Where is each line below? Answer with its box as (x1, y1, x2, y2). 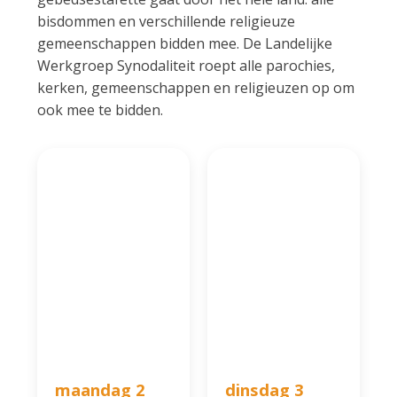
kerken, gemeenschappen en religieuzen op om (37, 78, 355, 98)
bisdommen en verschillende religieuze (37, 12, 296, 32)
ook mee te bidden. (37, 100, 164, 121)
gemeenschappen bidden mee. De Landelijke (37, 34, 333, 54)
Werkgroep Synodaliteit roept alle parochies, (37, 56, 336, 76)
